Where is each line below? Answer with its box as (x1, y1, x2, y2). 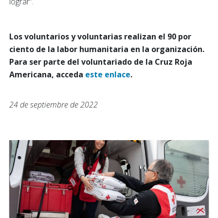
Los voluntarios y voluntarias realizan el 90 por (9, 31, 191, 42)
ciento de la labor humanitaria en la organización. (9, 44, 204, 55)
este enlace (85, 69, 130, 80)
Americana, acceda (9, 69, 85, 80)
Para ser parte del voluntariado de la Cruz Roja (9, 56, 192, 68)
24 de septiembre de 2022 (9, 99, 98, 110)
